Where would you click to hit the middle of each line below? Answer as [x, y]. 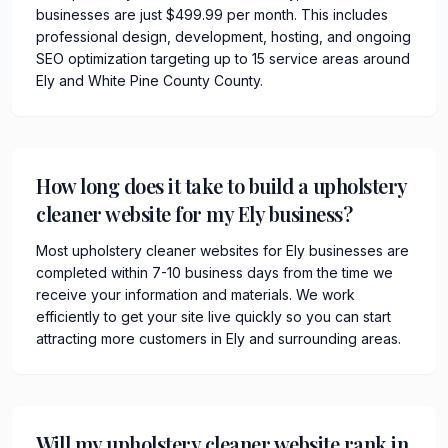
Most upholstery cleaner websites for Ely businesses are [222, 250]
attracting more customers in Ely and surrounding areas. [218, 338]
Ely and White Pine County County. [149, 80]
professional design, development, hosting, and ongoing [223, 36]
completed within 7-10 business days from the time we [214, 272]
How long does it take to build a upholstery [221, 185]
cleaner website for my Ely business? [194, 213]
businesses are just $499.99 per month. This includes [212, 14]
